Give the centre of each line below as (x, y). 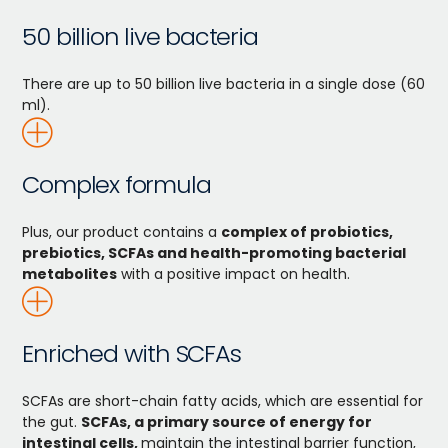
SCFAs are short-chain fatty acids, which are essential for (223, 400)
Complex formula (116, 184)
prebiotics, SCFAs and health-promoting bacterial (214, 252)
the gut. (52, 421)
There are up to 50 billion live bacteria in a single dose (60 (224, 83)
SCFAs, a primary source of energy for (227, 421)
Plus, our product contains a (122, 231)
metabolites (70, 273)
